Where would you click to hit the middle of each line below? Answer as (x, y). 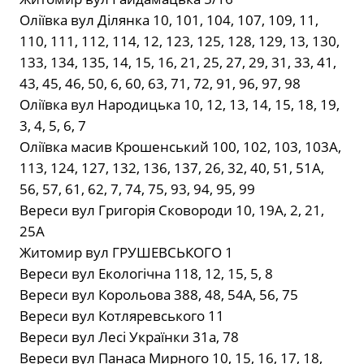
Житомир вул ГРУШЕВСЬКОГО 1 (126, 253)
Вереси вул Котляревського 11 (122, 316)
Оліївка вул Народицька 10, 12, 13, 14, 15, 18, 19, (180, 105)
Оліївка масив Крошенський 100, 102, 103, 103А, (180, 147)
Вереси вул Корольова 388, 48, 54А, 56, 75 (159, 295)
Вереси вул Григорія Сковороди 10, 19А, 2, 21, (172, 210)
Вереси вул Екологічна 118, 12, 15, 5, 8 (146, 274)
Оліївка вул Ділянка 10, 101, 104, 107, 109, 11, (169, 20)
